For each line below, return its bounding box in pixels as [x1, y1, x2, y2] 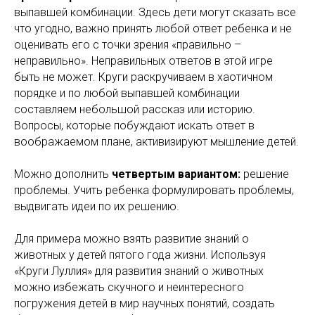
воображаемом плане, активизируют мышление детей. [14, 135, 299, 148]
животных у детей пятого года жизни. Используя [14, 248, 266, 262]
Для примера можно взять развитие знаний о [14, 232, 249, 245]
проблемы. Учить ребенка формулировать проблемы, [14, 184, 294, 197]
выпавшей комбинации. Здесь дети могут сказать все [14, 6, 296, 19]
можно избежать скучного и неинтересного [14, 281, 244, 294]
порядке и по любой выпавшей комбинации [14, 86, 240, 100]
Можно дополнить [14, 167, 112, 181]
